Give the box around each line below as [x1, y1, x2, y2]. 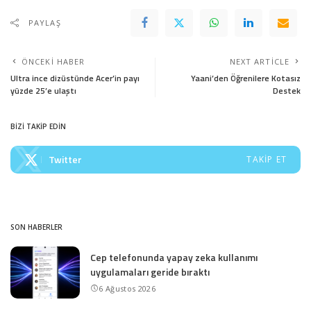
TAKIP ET [246, 153, 287, 166]
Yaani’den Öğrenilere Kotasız [191, 72, 301, 85]
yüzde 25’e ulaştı [10, 84, 76, 98]
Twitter [49, 152, 82, 167]
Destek [273, 84, 301, 98]
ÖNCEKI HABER [22, 56, 85, 67]
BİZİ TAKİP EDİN [10, 121, 66, 132]
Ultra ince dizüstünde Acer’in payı [10, 72, 140, 85]
